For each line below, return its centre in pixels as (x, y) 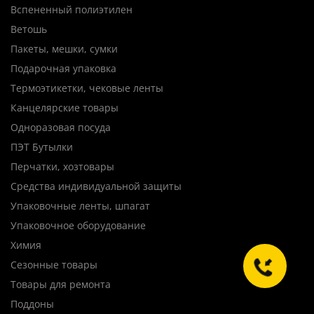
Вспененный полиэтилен (71, 9)
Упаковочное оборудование (78, 225)
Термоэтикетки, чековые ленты (87, 88)
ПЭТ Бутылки (42, 146)
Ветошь (29, 29)
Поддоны (32, 303)
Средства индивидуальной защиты (96, 186)
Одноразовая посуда (61, 127)
